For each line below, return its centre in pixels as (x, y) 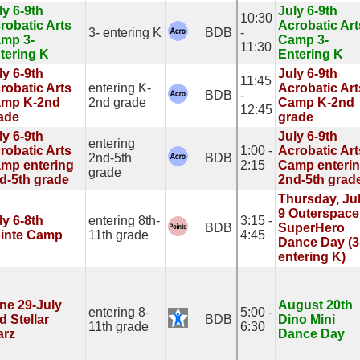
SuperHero (311, 228)
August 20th (315, 305)
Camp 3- (303, 40)
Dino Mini (307, 319)
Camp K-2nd (316, 102)
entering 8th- (124, 221)
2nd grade (117, 102)
